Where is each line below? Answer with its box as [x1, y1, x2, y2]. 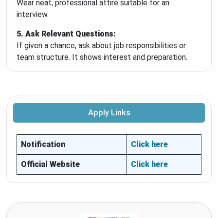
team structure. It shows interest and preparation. [17, 53, 187, 62]
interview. [17, 10, 49, 19]
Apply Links [88, 108, 130, 118]
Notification [21, 140, 65, 149]
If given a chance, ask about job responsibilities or [17, 41, 186, 51]
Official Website [21, 160, 80, 169]
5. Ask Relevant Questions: [17, 29, 116, 39]
